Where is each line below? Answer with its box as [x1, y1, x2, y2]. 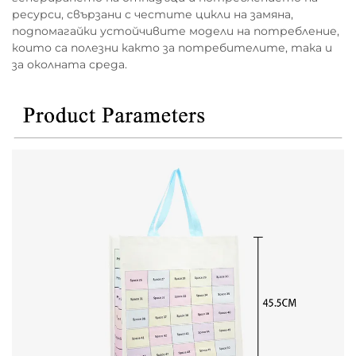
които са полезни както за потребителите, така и [12, 41, 332, 55]
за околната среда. [12, 57, 127, 72]
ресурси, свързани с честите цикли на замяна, [12, 7, 293, 21]
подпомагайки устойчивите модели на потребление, [12, 24, 339, 38]
